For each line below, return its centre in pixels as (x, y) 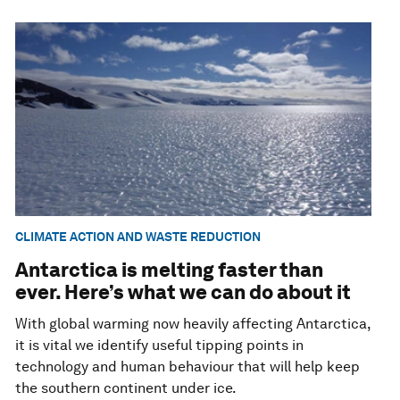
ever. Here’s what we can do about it (183, 292)
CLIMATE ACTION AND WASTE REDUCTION (138, 237)
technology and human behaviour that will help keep (188, 366)
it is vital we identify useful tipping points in (160, 345)
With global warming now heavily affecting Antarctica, (193, 323)
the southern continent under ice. (126, 387)
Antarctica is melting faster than (170, 269)
